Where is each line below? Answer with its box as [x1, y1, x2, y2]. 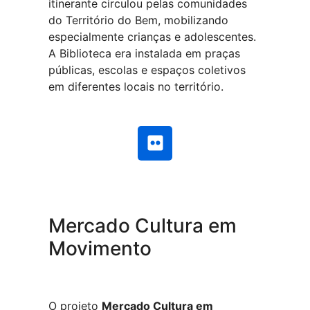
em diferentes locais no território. [48, 80, 224, 94]
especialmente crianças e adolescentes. [48, 30, 256, 44]
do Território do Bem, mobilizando [48, 13, 228, 28]
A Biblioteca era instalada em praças [48, 46, 240, 61]
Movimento [48, 236, 152, 260]
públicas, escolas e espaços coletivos [48, 63, 246, 77]
